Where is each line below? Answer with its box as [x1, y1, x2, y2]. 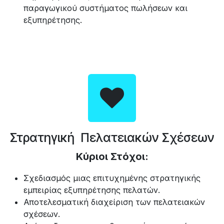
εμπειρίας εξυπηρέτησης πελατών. [23, 184, 160, 195]
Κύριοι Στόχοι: [75, 150, 148, 162]
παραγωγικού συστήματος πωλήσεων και [23, 2, 187, 13]
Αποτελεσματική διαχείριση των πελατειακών [23, 196, 205, 207]
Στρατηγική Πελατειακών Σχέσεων [9, 129, 214, 145]
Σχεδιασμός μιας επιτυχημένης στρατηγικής [23, 172, 200, 183]
